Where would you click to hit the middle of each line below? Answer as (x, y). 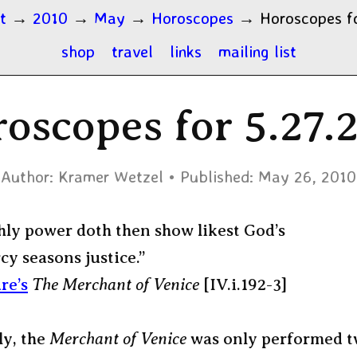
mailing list (257, 51)
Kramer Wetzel (111, 176)
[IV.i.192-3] (243, 284)
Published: (217, 176)
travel (132, 51)
